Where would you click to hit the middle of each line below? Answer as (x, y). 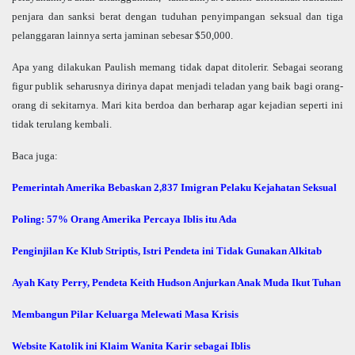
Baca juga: (35, 156)
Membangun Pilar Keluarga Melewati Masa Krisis (125, 315)
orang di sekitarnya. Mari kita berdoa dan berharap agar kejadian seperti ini (177, 105)
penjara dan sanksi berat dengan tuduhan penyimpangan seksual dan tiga (177, 17)
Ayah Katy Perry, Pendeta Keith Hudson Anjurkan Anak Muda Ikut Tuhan (176, 283)
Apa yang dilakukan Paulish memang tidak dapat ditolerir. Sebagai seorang (177, 67)
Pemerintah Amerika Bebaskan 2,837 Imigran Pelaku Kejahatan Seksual (174, 188)
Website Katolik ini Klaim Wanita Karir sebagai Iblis (131, 346)
